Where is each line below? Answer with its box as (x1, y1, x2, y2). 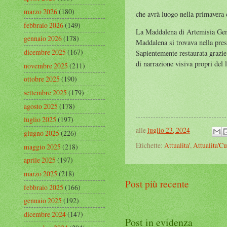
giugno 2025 (24, 128, 59, 138)
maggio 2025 (24, 141, 61, 152)
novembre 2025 (24, 60, 68, 70)
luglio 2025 (24, 115, 56, 125)
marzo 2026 (24, 7, 57, 17)
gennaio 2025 (24, 196, 62, 206)
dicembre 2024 (24, 209, 66, 219)
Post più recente (125, 177, 189, 190)
